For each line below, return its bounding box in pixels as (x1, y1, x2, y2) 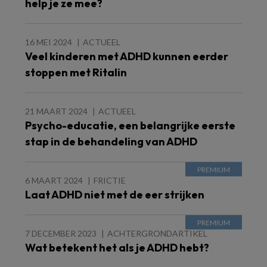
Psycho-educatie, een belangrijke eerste (25, 119, 235, 132)
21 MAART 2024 (25, 106, 88, 116)
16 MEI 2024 (25, 37, 72, 47)
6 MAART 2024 (25, 175, 83, 185)
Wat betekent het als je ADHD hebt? (25, 241, 209, 254)
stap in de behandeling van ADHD (25, 135, 197, 148)
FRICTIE (94, 175, 126, 185)
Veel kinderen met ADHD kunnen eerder (25, 49, 228, 63)
